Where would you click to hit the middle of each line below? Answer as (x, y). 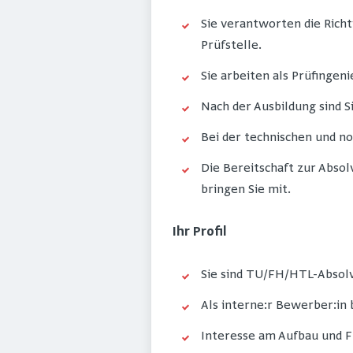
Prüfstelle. (231, 46)
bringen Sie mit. (246, 190)
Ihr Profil (199, 233)
